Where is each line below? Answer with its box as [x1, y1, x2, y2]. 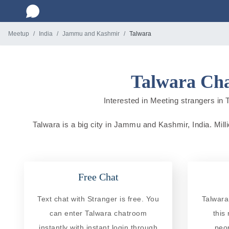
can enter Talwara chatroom [50, 209, 147, 217]
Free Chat [78, 171, 119, 182]
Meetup [8, 30, 29, 37]
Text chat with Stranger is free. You [37, 194, 159, 203]
